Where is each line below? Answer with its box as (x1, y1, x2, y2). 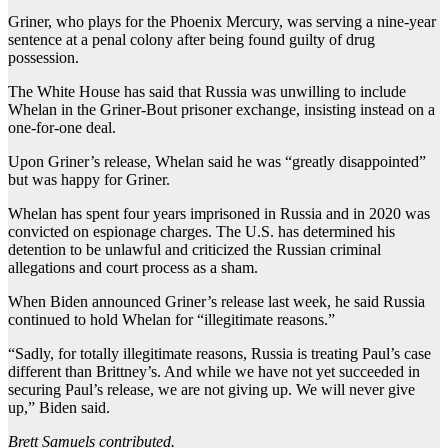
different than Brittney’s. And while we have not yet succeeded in (8, 362, 420, 380)
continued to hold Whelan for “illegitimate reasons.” (8, 310, 335, 328)
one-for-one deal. (8, 118, 116, 136)
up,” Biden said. (8, 398, 110, 416)
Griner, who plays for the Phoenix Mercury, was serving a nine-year (8, 12, 436, 30)
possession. (8, 48, 79, 66)
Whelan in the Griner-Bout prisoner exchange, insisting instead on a (8, 100, 435, 118)
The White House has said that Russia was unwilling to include (8, 82, 406, 100)
